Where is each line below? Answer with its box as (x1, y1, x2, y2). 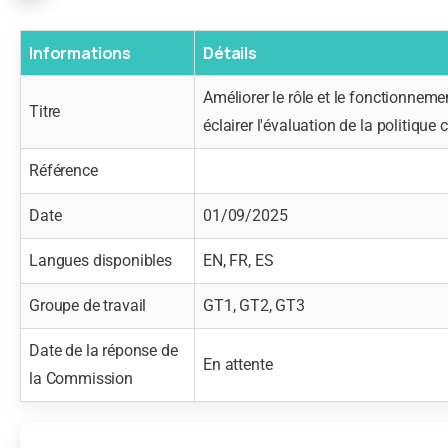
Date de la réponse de (29, 340, 178, 360)
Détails (203, 41, 257, 64)
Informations (29, 41, 132, 64)
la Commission (29, 368, 133, 388)
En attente (203, 354, 273, 374)
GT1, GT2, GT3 (203, 295, 305, 315)
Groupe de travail (29, 295, 147, 315)
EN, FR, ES (203, 250, 274, 270)
